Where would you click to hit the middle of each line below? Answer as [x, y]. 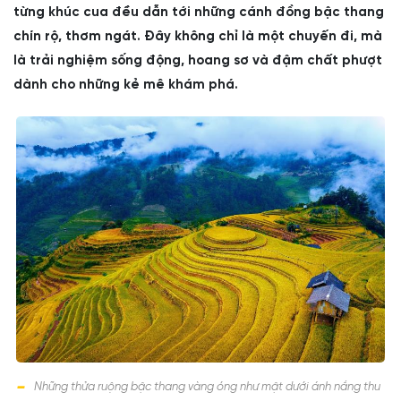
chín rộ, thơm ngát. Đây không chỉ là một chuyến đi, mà [198, 37]
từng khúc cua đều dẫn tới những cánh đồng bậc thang [199, 13]
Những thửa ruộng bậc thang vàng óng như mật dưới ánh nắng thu [207, 387]
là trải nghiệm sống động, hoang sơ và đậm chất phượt [198, 61]
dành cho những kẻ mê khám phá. [126, 85]
